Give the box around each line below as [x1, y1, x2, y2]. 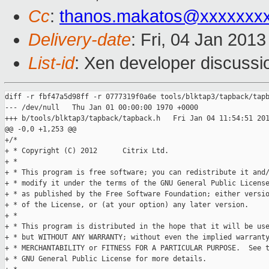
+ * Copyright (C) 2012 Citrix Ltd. [5, 147, 169, 156]
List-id [28, 53, 74, 73]
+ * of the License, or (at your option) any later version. [5, 201, 249, 210]
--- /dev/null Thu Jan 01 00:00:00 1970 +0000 [5, 103, 198, 112]
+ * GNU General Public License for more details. [5, 255, 207, 264]
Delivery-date [28, 30, 131, 50]
